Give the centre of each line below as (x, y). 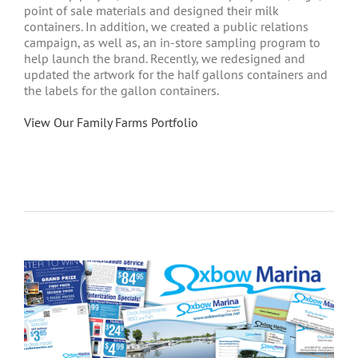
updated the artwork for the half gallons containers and (176, 74)
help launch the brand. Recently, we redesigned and (165, 58)
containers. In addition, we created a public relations (166, 26)
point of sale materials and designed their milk (151, 10)
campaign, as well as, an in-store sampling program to (172, 42)
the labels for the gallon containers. (121, 90)
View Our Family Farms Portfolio (111, 122)
